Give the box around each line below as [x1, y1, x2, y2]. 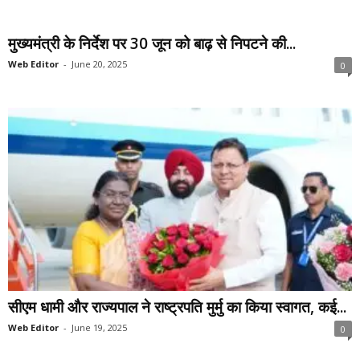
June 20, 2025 [72, 57, 127, 70]
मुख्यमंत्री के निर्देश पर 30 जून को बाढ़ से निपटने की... [8, 32, 296, 54]
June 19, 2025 [72, 321, 127, 334]
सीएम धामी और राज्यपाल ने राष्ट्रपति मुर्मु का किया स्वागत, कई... [8, 297, 346, 318]
